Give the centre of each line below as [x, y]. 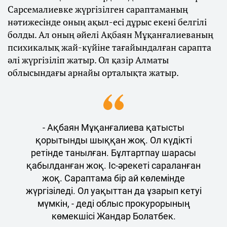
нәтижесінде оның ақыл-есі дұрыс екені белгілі [107, 22]
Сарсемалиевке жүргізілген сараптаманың [98, 9]
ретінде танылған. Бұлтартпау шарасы [113, 153]
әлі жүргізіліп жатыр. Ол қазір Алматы [88, 60]
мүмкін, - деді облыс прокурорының [113, 203]
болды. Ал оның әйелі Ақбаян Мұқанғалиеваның [110, 34]
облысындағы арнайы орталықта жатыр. [93, 72]
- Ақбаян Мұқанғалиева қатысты [113, 127]
